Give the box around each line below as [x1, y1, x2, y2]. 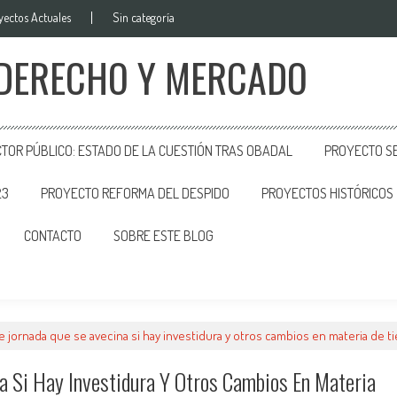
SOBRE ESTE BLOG [113, 227, 214, 245]
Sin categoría [113, 10, 175, 25]
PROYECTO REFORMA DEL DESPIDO [41, 184, 230, 202]
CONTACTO [24, 227, 82, 245]
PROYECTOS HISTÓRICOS [261, 184, 393, 202]
